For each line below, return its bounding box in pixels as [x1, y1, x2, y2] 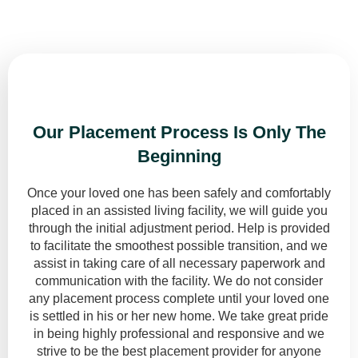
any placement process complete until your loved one [29, 292, 329, 306]
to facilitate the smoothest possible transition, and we [30, 239, 328, 253]
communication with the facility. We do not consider [35, 274, 323, 288]
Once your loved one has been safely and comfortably [27, 186, 331, 201]
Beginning [137, 146, 221, 167]
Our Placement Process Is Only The [32, 122, 326, 143]
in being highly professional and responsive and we [34, 327, 324, 341]
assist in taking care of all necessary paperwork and [33, 257, 325, 271]
